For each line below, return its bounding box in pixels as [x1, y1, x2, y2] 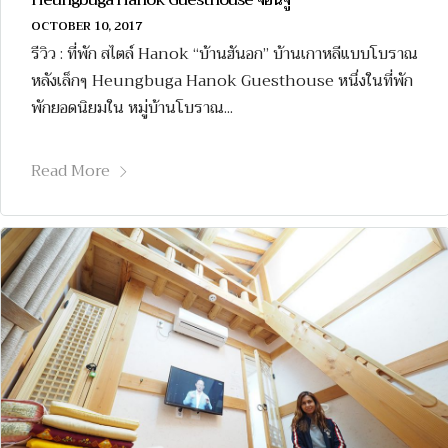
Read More [31, 157, 110, 186]
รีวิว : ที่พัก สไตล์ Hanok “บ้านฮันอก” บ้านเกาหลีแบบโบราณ [31, 40, 418, 69]
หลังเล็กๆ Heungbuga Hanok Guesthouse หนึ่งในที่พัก [31, 67, 413, 96]
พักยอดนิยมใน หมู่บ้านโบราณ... [31, 94, 233, 123]
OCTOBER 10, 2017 [31, 16, 142, 37]
